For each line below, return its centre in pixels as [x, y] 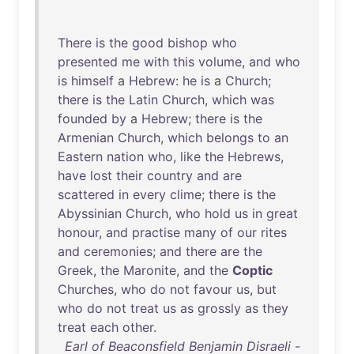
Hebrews [254, 156]
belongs [230, 137]
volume [220, 62]
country [170, 175]
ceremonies [118, 251]
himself [92, 81]
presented [88, 62]
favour [213, 289]
